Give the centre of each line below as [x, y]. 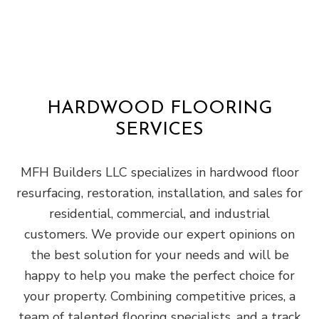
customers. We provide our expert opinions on [159, 234]
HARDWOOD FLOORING [159, 108]
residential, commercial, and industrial [159, 213]
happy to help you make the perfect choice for [159, 275]
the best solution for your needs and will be [159, 255]
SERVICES [159, 130]
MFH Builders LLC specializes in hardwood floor [159, 172]
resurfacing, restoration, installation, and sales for [159, 193]
